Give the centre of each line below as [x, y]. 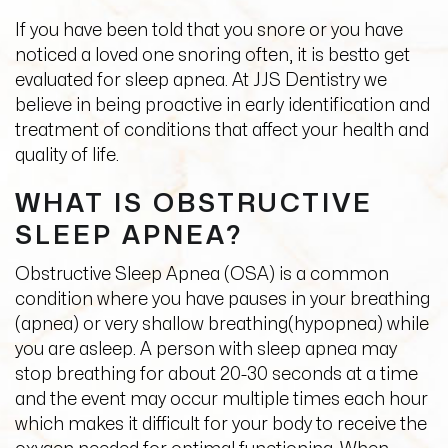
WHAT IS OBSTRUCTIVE [194, 203]
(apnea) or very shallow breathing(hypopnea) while [222, 324]
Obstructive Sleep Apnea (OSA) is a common [202, 274]
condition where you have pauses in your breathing [222, 299]
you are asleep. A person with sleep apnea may [206, 349]
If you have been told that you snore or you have [209, 30]
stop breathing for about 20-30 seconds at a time [216, 374]
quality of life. [67, 155]
